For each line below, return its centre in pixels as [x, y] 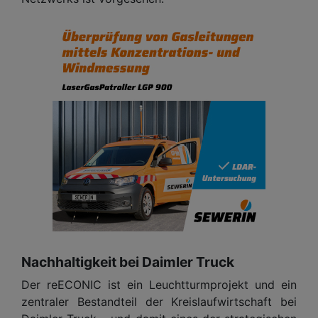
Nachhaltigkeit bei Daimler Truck [128, 262]
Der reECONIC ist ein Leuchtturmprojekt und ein [159, 284]
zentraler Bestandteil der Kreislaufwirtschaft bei [159, 301]
